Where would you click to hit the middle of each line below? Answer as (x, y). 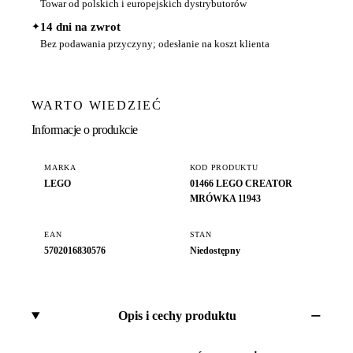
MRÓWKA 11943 (225, 198)
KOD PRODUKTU (224, 167)
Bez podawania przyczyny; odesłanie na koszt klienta (155, 44)
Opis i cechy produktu (178, 316)
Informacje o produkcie (85, 129)
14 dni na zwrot (80, 27)
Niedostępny (215, 251)
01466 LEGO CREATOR (241, 183)
